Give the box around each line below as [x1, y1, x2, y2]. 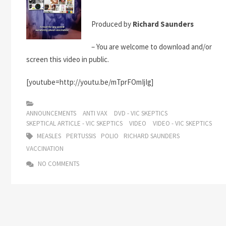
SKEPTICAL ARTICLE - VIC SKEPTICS [26, 119, 123, 128]
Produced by [91, 19, 133, 29]
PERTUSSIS [66, 132, 96, 140]
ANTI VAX [83, 109, 107, 118]
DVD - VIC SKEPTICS [114, 109, 167, 118]
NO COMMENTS [36, 159, 79, 168]
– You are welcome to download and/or [91, 42, 212, 51]
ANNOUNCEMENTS [26, 109, 76, 118]
